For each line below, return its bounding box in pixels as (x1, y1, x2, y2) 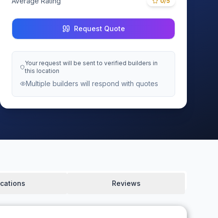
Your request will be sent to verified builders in (25, 59, 158, 67)
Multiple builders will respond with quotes (26, 79, 158, 88)
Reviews (111, 179, 141, 187)
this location (25, 67, 60, 74)
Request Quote (73, 24, 125, 33)
